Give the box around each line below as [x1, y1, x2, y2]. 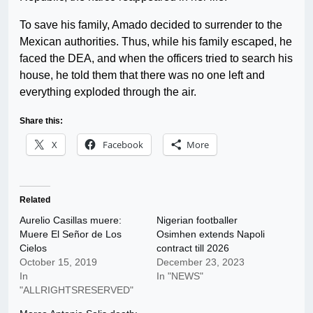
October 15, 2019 [20, 256, 97, 268]
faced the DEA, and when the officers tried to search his [20, 52, 293, 65]
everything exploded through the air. [20, 86, 196, 99]
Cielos [20, 242, 47, 254]
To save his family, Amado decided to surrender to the [20, 19, 282, 31]
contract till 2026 [156, 242, 229, 254]
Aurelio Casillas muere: [20, 214, 122, 226]
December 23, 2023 [156, 256, 245, 268]
